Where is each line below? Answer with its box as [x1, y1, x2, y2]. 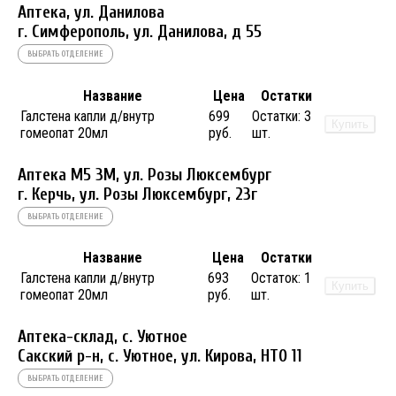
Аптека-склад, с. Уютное [18, 327, 187, 347]
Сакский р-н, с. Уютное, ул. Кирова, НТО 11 [18, 346, 302, 367]
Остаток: [251, 270, 301, 287]
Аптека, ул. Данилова [18, 3, 164, 23]
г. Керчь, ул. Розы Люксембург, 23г [18, 184, 257, 204]
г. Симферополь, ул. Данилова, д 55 [18, 22, 262, 42]
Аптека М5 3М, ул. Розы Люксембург [18, 164, 271, 185]
